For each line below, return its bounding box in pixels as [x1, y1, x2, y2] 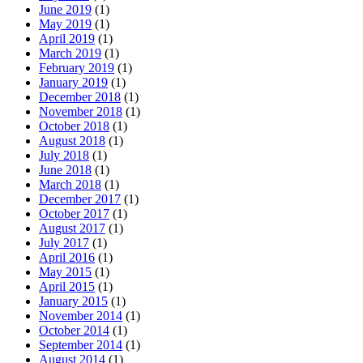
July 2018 [39, 147, 89, 162]
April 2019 [39, 31, 95, 45]
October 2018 [39, 118, 109, 133]
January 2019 [39, 75, 108, 89]
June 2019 [39, 2, 92, 16]
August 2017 [39, 220, 105, 235]
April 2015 [39, 279, 95, 293]
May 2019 [39, 16, 92, 31]
